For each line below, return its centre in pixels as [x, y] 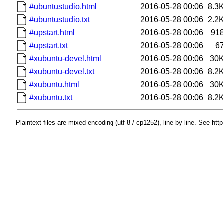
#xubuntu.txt [51, 97]
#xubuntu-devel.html [65, 58]
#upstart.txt [49, 45]
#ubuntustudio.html [63, 6]
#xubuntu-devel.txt [62, 71]
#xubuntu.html [55, 84]
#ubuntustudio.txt [60, 19]
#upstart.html [52, 32]
